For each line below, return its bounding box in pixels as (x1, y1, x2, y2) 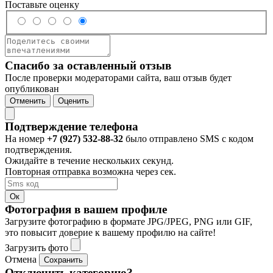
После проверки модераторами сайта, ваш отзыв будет (5, 72, 232, 83)
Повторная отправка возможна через (5, 166, 160, 177)
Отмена (5, 253, 37, 264)
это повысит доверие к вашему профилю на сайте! (5, 227, 216, 238)
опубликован (5, 83, 59, 94)
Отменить (10, 96, 46, 105)
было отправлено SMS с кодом (123, 133, 253, 144)
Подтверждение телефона (5, 119, 138, 133)
